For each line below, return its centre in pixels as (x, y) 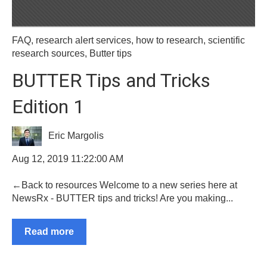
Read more (49, 231)
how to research (170, 41)
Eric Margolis (76, 136)
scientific (226, 41)
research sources (48, 54)
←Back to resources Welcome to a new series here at (125, 185)
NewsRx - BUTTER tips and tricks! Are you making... (122, 198)
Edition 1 (48, 106)
